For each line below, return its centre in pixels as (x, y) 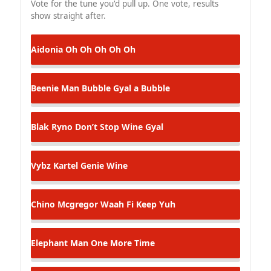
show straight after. (68, 15)
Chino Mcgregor (64, 204)
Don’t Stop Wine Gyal (118, 126)
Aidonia (47, 49)
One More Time (122, 243)
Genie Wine (103, 165)
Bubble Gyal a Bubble (125, 88)
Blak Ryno (52, 126)
